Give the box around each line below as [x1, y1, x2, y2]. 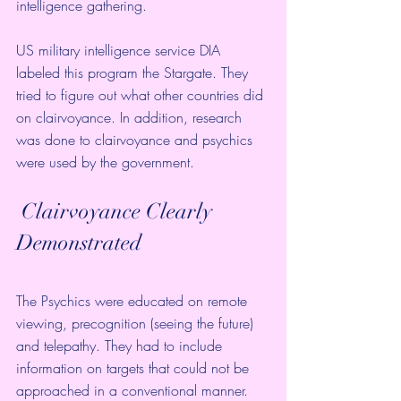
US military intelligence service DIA [16, 39, 225, 60]
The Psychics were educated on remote [16, 290, 252, 311]
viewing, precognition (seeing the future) [16, 312, 258, 333]
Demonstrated [16, 228, 141, 256]
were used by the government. [16, 151, 199, 172]
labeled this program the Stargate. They [16, 62, 252, 82]
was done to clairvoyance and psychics [16, 129, 257, 149]
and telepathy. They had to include [16, 335, 226, 355]
